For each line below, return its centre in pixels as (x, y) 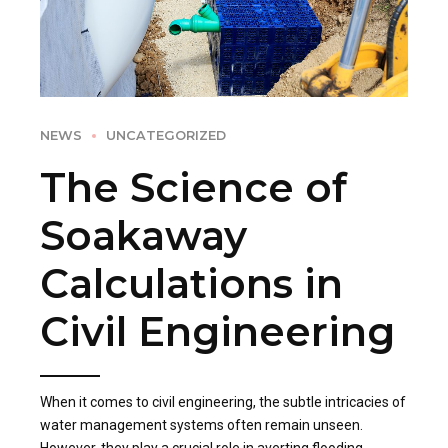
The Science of (193, 187)
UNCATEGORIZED (166, 136)
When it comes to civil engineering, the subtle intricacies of (223, 402)
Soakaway (143, 235)
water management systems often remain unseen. (201, 425)
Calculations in (191, 283)
